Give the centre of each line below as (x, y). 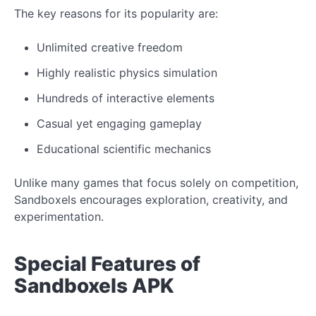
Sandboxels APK (94, 285)
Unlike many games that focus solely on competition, (156, 182)
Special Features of (107, 263)
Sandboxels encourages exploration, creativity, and (151, 199)
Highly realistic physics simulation (127, 72)
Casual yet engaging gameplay (119, 123)
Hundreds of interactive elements (126, 98)
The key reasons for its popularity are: (116, 13)
